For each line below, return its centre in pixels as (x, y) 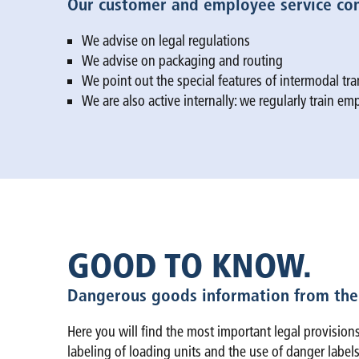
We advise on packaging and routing (182, 61)
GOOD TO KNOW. (190, 265)
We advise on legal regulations (166, 41)
